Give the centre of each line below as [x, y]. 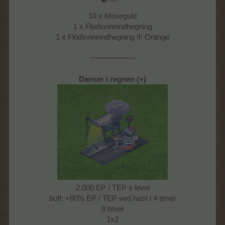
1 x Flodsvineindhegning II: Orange [113, 37]
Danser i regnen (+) [113, 79]
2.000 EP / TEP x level [113, 188]
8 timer [113, 209]
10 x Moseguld [113, 16]
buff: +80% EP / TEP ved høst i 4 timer [113, 198]
